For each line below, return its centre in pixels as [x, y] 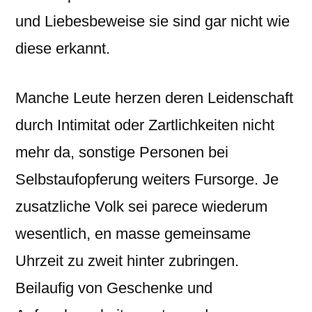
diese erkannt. [63, 48]
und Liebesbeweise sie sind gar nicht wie [153, 21]
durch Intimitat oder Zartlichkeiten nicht [145, 125]
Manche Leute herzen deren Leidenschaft [154, 98]
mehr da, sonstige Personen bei [122, 152]
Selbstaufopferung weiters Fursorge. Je [147, 179]
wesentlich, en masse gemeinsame [133, 234]
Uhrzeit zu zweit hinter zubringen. [127, 261]
